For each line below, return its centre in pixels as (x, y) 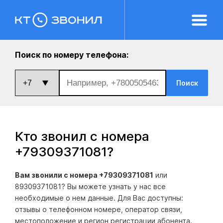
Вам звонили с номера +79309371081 (84, 175)
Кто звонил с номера (82, 136)
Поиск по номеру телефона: (72, 55)
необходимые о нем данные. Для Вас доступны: (99, 198)
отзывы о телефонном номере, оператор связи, (99, 209)
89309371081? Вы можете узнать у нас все (90, 186)
